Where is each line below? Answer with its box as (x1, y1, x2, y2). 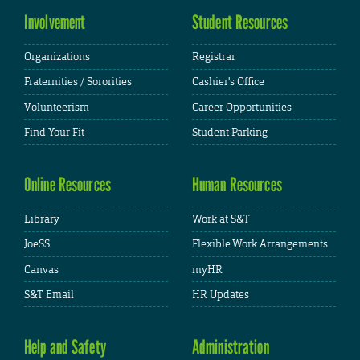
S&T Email (24, 287, 74, 301)
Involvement (24, 10, 86, 34)
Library (24, 212, 59, 227)
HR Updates (192, 287, 249, 301)
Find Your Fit (24, 125, 84, 139)
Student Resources (192, 10, 288, 34)
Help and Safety (24, 334, 106, 358)
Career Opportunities (192, 100, 292, 114)
